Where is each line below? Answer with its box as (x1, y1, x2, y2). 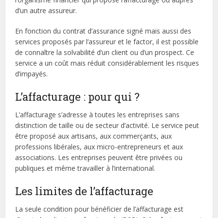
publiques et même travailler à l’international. (15, 163, 156, 173)
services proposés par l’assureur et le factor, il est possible (15, 37, 199, 46)
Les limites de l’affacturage (15, 184, 154, 198)
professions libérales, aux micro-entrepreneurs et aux (15, 142, 183, 151)
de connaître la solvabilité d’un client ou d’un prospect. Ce (15, 48, 195, 57)
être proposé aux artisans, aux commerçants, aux (15, 131, 172, 141)
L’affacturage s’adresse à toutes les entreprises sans (15, 110, 180, 119)
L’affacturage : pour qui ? (15, 90, 140, 104)
